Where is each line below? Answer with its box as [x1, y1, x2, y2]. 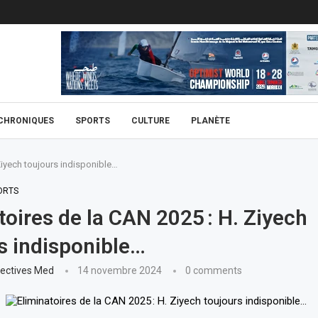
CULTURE [131, 116, 170, 126]
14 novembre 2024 [77, 265, 162, 276]
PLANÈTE [191, 116, 230, 126]
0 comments [185, 265, 242, 276]
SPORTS [75, 116, 110, 126]
